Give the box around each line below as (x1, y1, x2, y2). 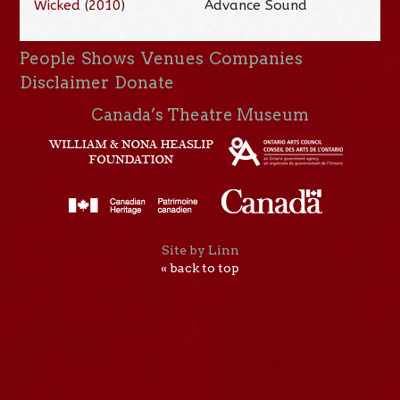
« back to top (161, 261, 239, 276)
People (20, 47, 77, 69)
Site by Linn (161, 243, 239, 258)
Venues (140, 47, 204, 69)
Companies (208, 47, 303, 69)
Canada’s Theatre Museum (91, 104, 309, 124)
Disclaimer (20, 71, 110, 93)
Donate (114, 71, 175, 93)
